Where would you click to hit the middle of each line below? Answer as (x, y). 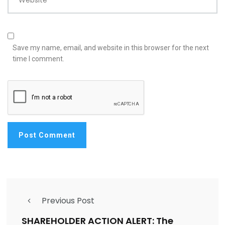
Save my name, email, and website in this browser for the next (111, 48)
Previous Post (68, 201)
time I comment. (38, 59)
